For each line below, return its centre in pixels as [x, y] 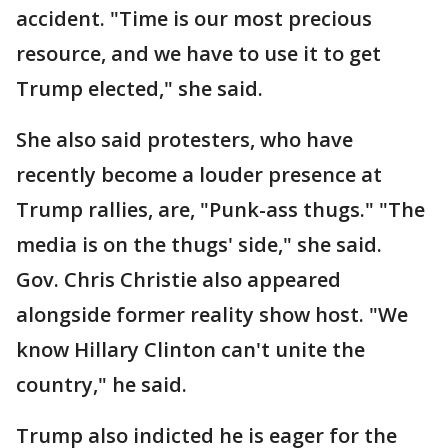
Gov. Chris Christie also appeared [178, 279]
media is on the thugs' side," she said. [199, 244]
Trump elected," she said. [139, 88]
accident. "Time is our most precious [194, 18]
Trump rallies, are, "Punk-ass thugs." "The [220, 209]
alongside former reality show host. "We [212, 314]
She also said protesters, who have [184, 139]
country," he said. [104, 384]
